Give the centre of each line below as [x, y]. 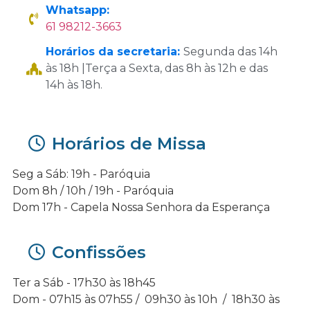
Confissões [97, 253]
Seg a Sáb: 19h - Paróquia [81, 174]
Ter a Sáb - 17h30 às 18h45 [84, 283]
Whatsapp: [77, 10]
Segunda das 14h [230, 52]
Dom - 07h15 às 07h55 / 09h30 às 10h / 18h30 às [146, 300]
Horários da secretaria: [114, 52]
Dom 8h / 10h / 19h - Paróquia [93, 191]
